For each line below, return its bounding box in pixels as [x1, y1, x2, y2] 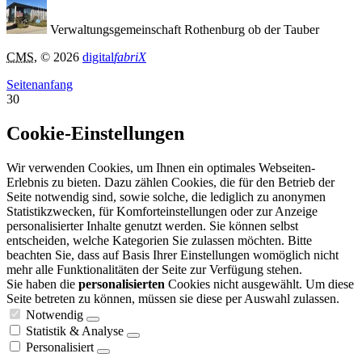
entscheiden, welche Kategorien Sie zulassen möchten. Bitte [6, 234, 312, 248]
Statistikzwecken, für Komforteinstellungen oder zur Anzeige [6, 204, 318, 219]
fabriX [114, 50, 146, 65]
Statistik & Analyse [26, 324, 124, 339]
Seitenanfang [6, 78, 73, 92]
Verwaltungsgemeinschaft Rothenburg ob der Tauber [50, 23, 319, 37]
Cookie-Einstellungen [6, 123, 184, 145]
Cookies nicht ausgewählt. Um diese [165, 277, 354, 292]
